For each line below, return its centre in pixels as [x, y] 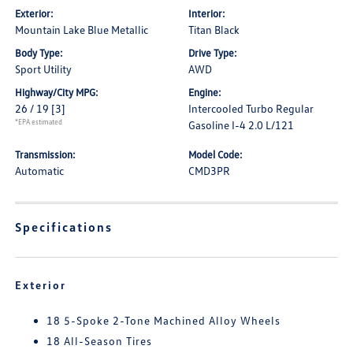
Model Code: [216, 154]
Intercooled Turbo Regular [251, 108]
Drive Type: [213, 53]
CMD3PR [209, 171]
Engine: [205, 92]
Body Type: [39, 53]
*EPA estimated [39, 122]
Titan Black [214, 30]
